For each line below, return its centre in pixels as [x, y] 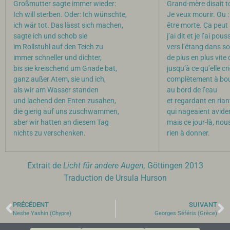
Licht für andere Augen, [104, 166]
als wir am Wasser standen [56, 90]
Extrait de [45, 166]
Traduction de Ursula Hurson [115, 178]
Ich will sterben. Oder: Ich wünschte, [70, 15]
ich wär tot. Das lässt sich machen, [68, 25]
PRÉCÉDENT [31, 205]
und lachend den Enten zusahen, [65, 101]
